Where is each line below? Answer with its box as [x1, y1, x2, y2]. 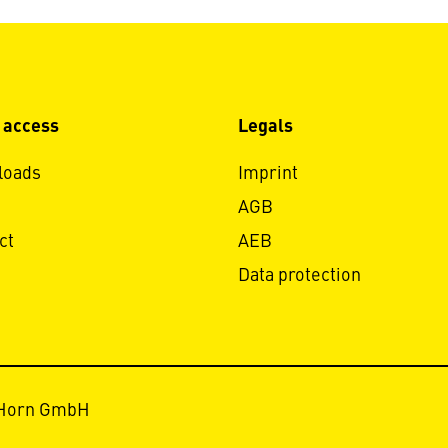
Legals [237, 117, 293, 136]
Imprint [237, 164, 298, 183]
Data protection [237, 266, 361, 285]
